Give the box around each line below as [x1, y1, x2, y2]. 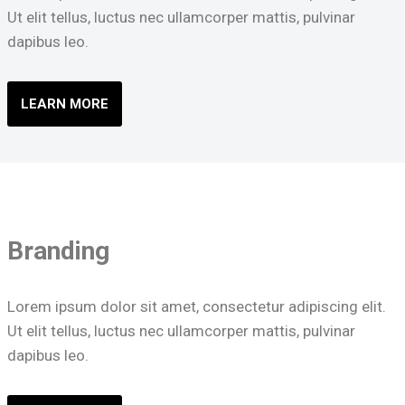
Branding [6, 236, 109, 267]
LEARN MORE [20, 96, 108, 113]
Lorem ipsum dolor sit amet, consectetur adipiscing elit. [6, 297, 386, 316]
